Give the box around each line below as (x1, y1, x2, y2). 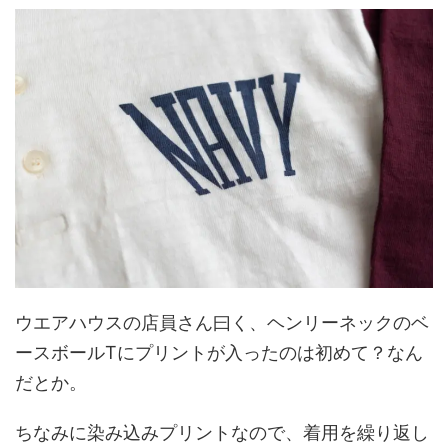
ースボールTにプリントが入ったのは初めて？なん (15, 341, 423, 363)
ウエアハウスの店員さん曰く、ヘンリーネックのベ (15, 311, 429, 333)
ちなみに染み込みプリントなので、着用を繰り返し (15, 421, 429, 443)
